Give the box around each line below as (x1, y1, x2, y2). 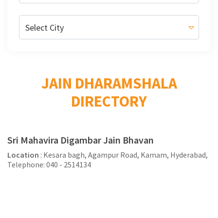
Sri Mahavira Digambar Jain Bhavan (7, 134, 154, 146)
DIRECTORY (71, 91, 147, 111)
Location (7, 150, 39, 160)
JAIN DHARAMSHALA (41, 73, 177, 93)
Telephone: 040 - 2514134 (7, 160, 91, 169)
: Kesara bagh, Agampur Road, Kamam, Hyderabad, (39, 150, 208, 160)
